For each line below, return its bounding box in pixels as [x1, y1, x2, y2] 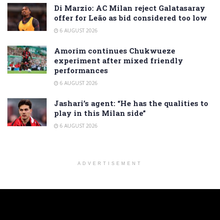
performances [54, 65, 108, 75]
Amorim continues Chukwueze [54, 45, 175, 55]
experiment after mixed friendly [54, 55, 183, 65]
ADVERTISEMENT [78, 161, 142, 166]
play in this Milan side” [54, 108, 146, 118]
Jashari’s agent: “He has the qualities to [54, 98, 208, 108]
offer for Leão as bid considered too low [54, 12, 207, 23]
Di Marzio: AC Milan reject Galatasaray [54, 2, 205, 13]
